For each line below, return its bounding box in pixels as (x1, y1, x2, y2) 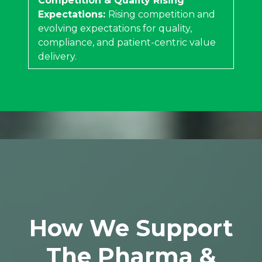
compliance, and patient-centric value (38, 36, 216, 48)
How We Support (29, 213, 233, 242)
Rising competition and (108, 8, 215, 20)
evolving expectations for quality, (38, 22, 192, 34)
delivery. (38, 50, 77, 62)
